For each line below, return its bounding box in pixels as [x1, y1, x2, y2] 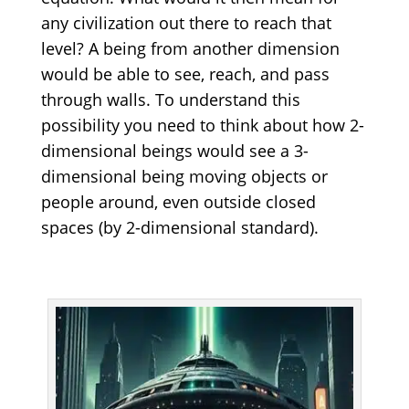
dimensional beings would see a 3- [40, 140, 309, 163]
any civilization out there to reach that [40, 12, 331, 35]
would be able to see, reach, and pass [40, 63, 330, 86]
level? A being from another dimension [40, 37, 340, 60]
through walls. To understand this [40, 89, 300, 111]
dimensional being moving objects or [40, 165, 328, 188]
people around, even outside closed [40, 191, 316, 214]
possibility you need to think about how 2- [40, 114, 364, 137]
